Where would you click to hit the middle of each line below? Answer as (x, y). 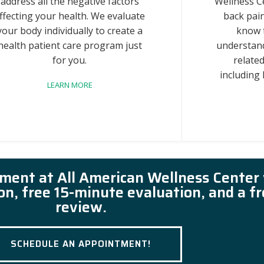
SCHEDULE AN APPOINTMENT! (81, 244)
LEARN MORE (70, 85)
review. (81, 207)
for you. (70, 60)
